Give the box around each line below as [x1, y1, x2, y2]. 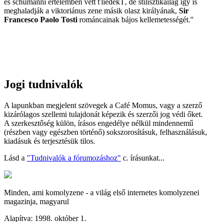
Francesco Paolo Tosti [4, 15, 77, 24]
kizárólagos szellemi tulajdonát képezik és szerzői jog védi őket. [4, 110, 203, 119]
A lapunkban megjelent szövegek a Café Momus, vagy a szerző [4, 101, 202, 110]
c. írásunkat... [121, 154, 165, 163]
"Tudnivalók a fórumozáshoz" [27, 154, 121, 163]
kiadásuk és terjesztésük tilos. [4, 137, 95, 146]
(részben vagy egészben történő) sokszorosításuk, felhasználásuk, [4, 128, 207, 137]
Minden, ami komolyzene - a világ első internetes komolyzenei [4, 188, 199, 197]
